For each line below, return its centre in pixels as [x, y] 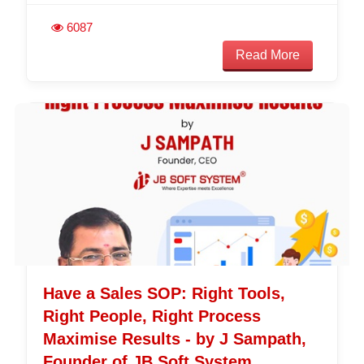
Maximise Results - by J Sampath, [174, 338]
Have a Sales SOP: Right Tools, [164, 293]
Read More [268, 54]
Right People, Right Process [152, 316]
